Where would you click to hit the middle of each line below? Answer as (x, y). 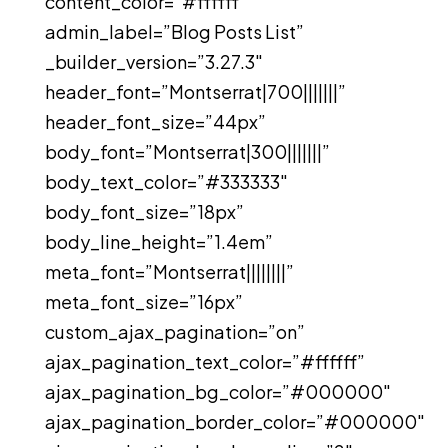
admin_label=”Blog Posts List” (174, 31)
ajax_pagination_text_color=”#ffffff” (204, 361)
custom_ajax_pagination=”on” (174, 331)
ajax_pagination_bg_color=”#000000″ (217, 391)
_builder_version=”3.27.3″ (153, 61)
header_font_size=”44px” (155, 121)
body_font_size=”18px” (144, 211)
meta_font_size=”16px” (143, 301)
